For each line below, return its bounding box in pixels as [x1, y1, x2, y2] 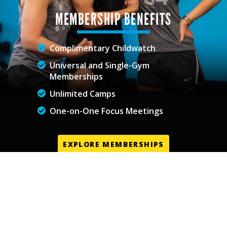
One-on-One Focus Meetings [50, 105, 163, 117]
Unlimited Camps [50, 88, 116, 100]
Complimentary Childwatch [50, 43, 156, 54]
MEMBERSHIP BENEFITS [55, 10, 172, 30]
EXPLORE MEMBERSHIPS [63, 139, 164, 149]
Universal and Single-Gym [50, 60, 149, 71]
